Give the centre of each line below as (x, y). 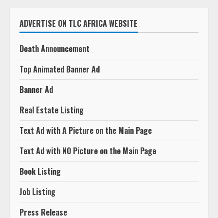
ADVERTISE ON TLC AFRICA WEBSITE (79, 21)
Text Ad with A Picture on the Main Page (86, 128)
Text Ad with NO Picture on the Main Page (88, 149)
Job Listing (37, 190)
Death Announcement (54, 46)
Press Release (43, 210)
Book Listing (40, 169)
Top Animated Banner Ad (60, 67)
